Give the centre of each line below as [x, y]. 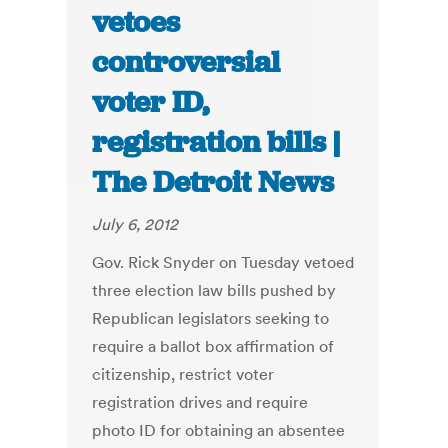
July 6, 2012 [135, 224]
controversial [186, 62]
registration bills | [216, 142]
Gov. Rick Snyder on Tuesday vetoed [223, 262]
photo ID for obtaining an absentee [219, 430]
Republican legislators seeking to [211, 318]
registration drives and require [200, 402]
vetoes [136, 22]
